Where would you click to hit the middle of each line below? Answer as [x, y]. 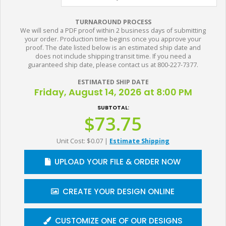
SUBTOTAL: [113, 107]
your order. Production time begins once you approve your [113, 39]
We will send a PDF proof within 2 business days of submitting [113, 30]
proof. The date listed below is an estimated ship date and [113, 47]
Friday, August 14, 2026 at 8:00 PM [113, 92]
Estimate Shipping [139, 141]
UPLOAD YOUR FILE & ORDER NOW [118, 162]
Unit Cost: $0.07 [80, 141]
